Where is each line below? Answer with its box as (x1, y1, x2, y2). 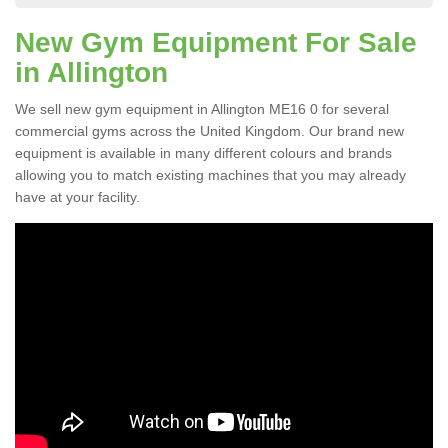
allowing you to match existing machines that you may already (15, 167, 406, 184)
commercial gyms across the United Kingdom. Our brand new (15, 123, 404, 140)
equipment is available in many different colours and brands (15, 145, 392, 162)
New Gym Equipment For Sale (15, 27, 417, 59)
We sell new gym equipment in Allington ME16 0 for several (15, 101, 389, 118)
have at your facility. (15, 189, 140, 206)
